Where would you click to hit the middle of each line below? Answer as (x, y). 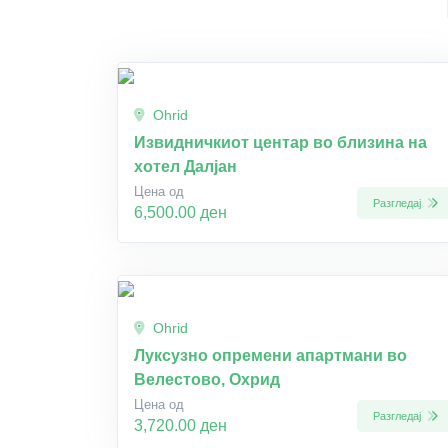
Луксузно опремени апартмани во (270, 355)
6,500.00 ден (180, 212)
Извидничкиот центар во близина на (280, 142)
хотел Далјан (185, 166)
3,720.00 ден (180, 425)
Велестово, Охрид (207, 379)
